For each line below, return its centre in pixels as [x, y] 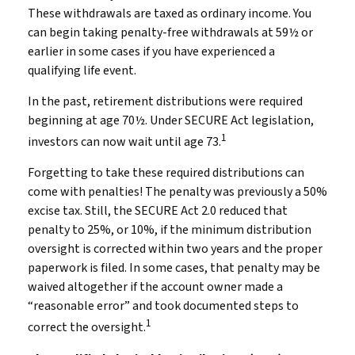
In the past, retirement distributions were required [165, 101]
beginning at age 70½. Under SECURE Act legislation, [171, 120]
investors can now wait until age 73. [124, 142]
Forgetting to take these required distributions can [166, 173]
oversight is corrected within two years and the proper [175, 249]
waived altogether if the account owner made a [155, 287]
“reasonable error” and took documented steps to [163, 306]
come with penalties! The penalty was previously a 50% [177, 192]
